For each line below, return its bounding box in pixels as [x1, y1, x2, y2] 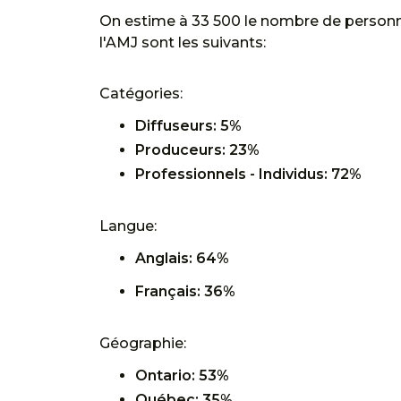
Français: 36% [135, 283, 235, 301]
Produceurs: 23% [135, 141, 260, 159]
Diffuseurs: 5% [135, 117, 242, 135]
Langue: [99, 218, 157, 235]
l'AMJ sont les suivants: [99, 34, 266, 52]
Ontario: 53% [135, 367, 229, 385]
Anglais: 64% [135, 250, 229, 268]
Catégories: [99, 85, 183, 103]
